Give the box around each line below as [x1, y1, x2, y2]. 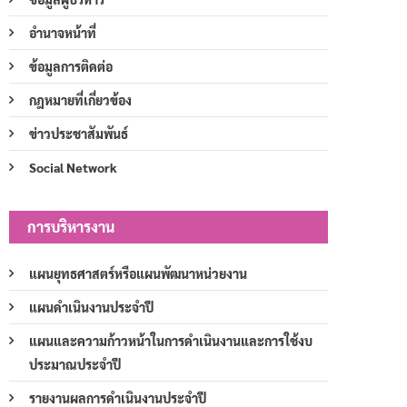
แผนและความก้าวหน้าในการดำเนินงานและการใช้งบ [29, 332, 313, 349]
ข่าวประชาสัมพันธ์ [29, 124, 128, 142]
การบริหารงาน [27, 216, 114, 236]
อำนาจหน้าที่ [29, 24, 96, 41]
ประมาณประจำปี [29, 355, 121, 372]
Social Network [29, 158, 117, 175]
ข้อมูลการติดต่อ [29, 57, 113, 74]
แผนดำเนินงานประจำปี [29, 298, 154, 315]
